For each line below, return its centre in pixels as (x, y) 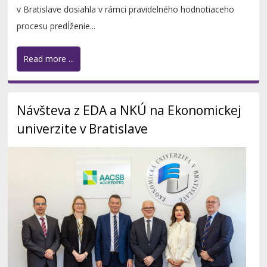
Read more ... (49, 59)
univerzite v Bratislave (83, 129)
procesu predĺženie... (56, 26)
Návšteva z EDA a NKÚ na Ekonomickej (129, 111)
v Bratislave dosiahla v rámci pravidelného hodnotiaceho (126, 10)
